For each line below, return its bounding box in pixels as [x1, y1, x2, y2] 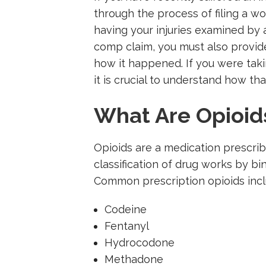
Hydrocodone [104, 236, 175, 249]
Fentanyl [104, 219, 149, 232]
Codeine [104, 202, 147, 216]
